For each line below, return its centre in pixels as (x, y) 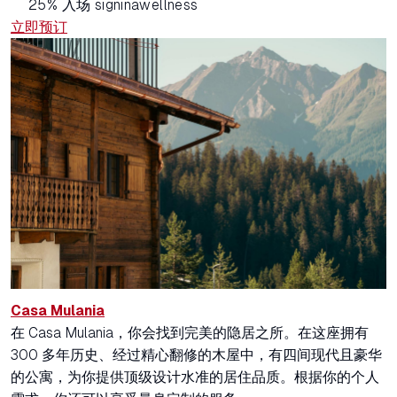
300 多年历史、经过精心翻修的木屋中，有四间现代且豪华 (196, 355)
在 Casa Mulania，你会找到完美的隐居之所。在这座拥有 (190, 333)
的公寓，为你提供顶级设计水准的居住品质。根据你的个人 (195, 378)
